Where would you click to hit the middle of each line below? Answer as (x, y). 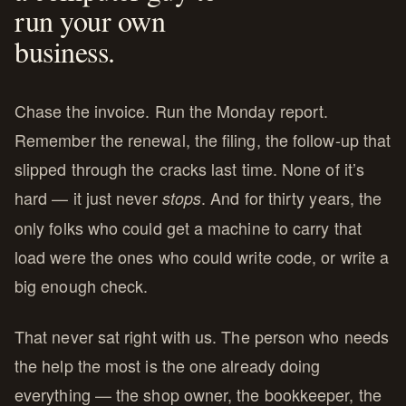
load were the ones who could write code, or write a (202, 256)
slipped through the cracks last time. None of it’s (189, 168)
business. (65, 51)
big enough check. (82, 285)
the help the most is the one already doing (168, 365)
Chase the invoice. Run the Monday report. (172, 110)
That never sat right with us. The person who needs (202, 336)
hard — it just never (88, 197)
